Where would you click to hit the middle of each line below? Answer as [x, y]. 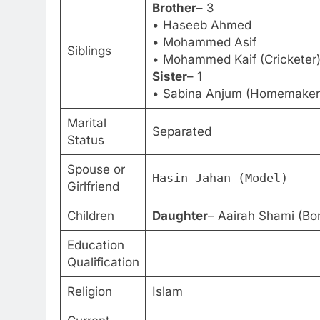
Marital [86, 123]
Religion [89, 292]
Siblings [89, 51]
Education [95, 245]
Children [90, 216]
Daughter [180, 216]
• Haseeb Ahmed [201, 25]
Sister [169, 77]
